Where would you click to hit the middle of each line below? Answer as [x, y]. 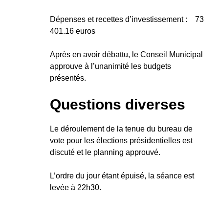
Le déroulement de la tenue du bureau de [121, 129]
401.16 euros [73, 31]
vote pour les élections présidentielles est [121, 140]
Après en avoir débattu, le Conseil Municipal [126, 54]
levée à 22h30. [76, 187]
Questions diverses [118, 104]
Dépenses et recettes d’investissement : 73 [127, 19]
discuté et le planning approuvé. [105, 152]
